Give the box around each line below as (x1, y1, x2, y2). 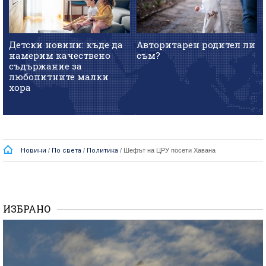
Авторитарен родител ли (136, 38, 255, 50)
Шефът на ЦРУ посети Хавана (123, 147, 216, 154)
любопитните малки (9, 70, 109, 83)
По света (52, 147, 81, 155)
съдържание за (9, 59, 82, 72)
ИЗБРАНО (3, 202, 51, 216)
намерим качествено (9, 49, 110, 61)
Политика (87, 147, 118, 155)
